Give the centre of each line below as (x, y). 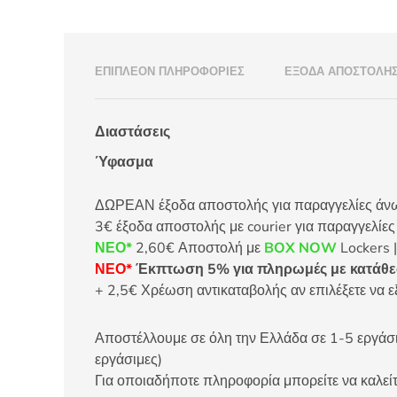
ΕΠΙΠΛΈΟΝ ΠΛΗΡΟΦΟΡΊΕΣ (170, 71)
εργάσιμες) (128, 359)
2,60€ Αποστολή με (198, 248)
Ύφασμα (124, 162)
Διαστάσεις (132, 132)
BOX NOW (300, 248)
